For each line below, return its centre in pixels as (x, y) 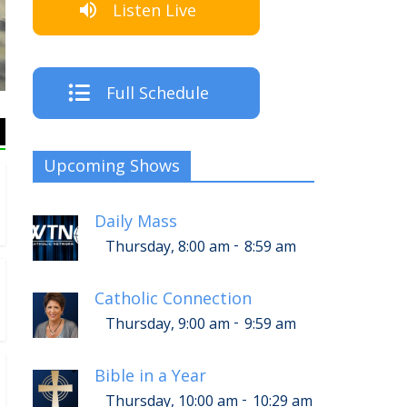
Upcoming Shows (112, 165)
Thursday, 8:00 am (167, 246)
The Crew (354, 61)
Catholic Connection (173, 298)
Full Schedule (157, 93)
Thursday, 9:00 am (167, 323)
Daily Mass (136, 221)
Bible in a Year (150, 376)
